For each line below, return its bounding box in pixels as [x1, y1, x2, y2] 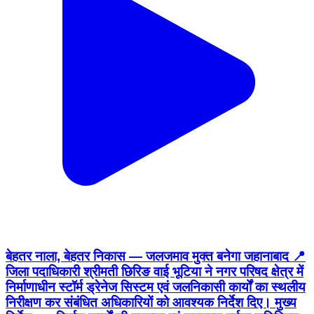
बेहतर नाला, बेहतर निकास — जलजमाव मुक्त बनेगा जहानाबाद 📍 [6, 249, 306, 264]
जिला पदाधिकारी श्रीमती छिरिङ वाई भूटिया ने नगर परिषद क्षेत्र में [6, 264, 303, 280]
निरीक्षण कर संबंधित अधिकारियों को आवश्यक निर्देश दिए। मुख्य [6, 295, 296, 310]
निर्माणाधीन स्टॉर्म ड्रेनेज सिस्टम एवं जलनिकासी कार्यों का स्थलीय [6, 280, 306, 295]
